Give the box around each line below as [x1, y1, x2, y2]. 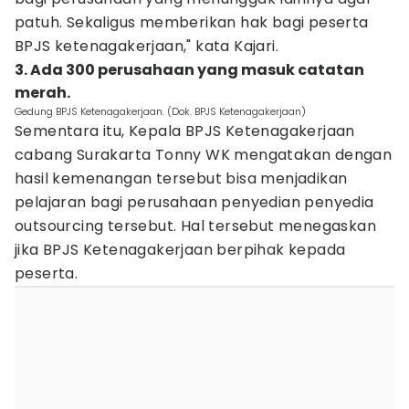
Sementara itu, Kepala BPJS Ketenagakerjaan [15, 121, 355, 142]
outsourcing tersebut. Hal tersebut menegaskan [15, 215, 376, 236]
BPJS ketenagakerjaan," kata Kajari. [15, 36, 278, 57]
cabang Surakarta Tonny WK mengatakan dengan [15, 144, 393, 165]
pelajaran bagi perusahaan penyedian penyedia [15, 192, 374, 213]
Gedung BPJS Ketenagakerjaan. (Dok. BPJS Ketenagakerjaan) [15, 104, 306, 119]
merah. [15, 82, 70, 103]
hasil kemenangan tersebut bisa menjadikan [15, 168, 348, 189]
